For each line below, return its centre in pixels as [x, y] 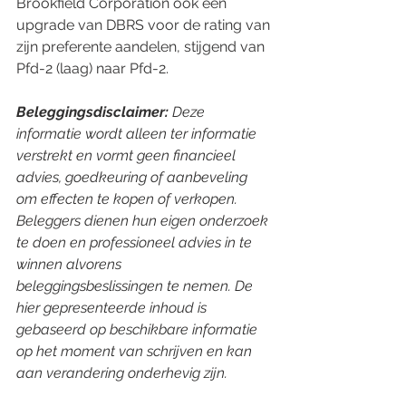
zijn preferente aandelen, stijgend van [142, 47]
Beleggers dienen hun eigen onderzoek [144, 221]
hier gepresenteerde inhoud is [113, 308]
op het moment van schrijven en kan [136, 351]
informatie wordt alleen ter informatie [138, 134]
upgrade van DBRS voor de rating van [145, 25]
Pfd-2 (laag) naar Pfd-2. [92, 68]
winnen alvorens [71, 264]
